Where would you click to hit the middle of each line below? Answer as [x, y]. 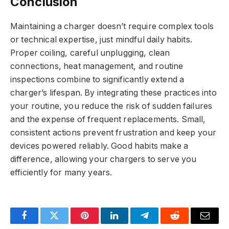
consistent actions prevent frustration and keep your [113, 133]
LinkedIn [131, 223]
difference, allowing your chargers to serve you [104, 159]
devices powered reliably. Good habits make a [99, 146]
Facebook [41, 223]
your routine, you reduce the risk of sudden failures [111, 106]
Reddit [186, 223]
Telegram [161, 223]
